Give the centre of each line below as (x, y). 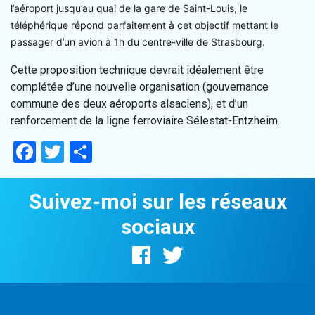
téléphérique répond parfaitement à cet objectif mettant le (144, 25)
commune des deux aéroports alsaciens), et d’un (129, 103)
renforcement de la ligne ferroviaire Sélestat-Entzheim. (145, 120)
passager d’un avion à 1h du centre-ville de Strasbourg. (138, 41)
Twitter (98, 152)
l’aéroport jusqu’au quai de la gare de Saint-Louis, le (129, 8)
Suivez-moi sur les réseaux (157, 201)
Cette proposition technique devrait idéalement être (137, 70)
